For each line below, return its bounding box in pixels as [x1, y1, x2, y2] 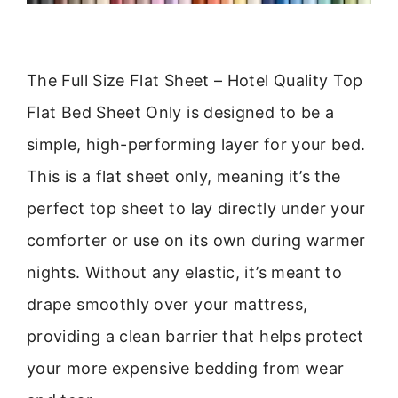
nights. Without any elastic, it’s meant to [27, 262, 343, 282]
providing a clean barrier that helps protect [27, 326, 364, 346]
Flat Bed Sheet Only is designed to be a [27, 102, 335, 122]
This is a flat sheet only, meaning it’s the [27, 166, 341, 186]
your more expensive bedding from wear [27, 358, 345, 378]
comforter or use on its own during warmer [27, 230, 366, 250]
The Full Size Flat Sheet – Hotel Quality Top [27, 70, 363, 90]
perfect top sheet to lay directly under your [27, 198, 366, 218]
